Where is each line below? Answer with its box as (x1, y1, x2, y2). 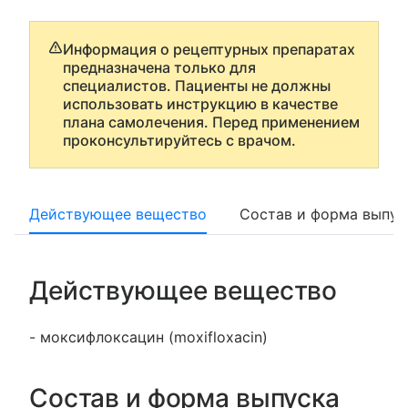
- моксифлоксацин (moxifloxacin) (29, 328, 268, 346)
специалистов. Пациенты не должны (63, 76, 331, 95)
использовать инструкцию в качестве (63, 95, 338, 113)
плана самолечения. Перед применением (63, 113, 360, 131)
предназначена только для (63, 58, 256, 76)
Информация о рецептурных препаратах (63, 40, 355, 58)
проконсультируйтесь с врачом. (63, 131, 296, 149)
